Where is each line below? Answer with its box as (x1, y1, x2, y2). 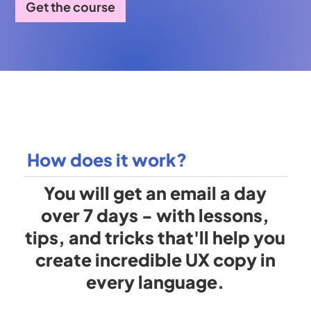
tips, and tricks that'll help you (25, 226, 286, 249)
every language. (86, 271, 225, 294)
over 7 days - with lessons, (41, 204, 270, 227)
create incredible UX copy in (35, 249, 276, 271)
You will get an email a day (44, 182, 267, 205)
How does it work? (27, 149, 187, 171)
